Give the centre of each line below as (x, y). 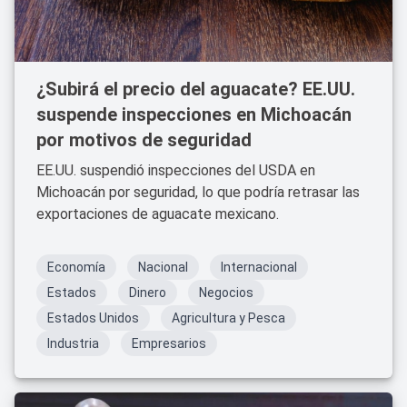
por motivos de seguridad (144, 140)
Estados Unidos (93, 318)
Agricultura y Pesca (228, 318)
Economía (76, 267)
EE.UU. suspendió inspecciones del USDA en (176, 170)
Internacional (259, 267)
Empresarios (169, 343)
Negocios (226, 293)
